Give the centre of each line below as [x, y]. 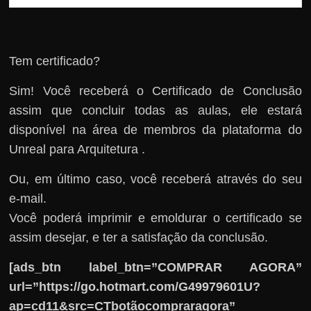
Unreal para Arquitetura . [77, 149]
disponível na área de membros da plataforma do [155, 129]
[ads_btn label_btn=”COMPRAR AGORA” [155, 267]
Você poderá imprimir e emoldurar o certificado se [155, 218]
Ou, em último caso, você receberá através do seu [155, 179]
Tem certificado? [55, 61]
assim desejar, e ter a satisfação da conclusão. [139, 237]
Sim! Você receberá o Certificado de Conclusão [155, 91]
